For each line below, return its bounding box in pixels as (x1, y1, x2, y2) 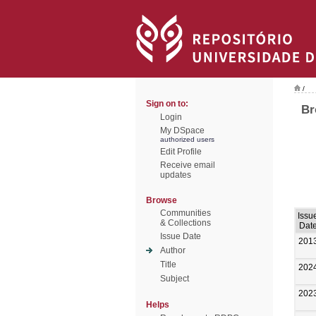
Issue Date (160, 231, 201, 241)
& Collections (160, 218, 211, 228)
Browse (146, 195, 177, 205)
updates (160, 170, 191, 180)
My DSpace (160, 126, 205, 135)
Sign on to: (146, 99, 188, 109)
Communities (160, 208, 211, 218)
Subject (160, 274, 189, 284)
